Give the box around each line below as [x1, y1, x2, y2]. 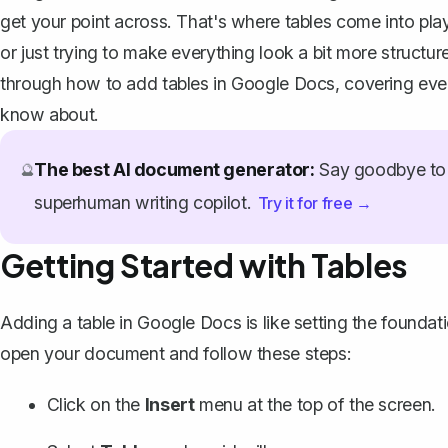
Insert [144, 394, 195, 416]
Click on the [46, 394, 145, 416]
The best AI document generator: [34, 158, 315, 180]
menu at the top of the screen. [194, 394, 436, 416]
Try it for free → [257, 192, 372, 213]
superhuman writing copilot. [34, 191, 256, 213]
